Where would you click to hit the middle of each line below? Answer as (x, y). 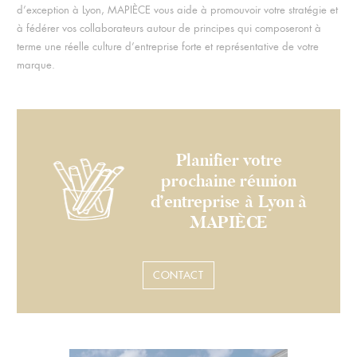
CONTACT (178, 276)
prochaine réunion (229, 180)
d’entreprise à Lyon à (229, 201)
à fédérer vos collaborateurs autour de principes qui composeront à (169, 28)
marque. (35, 65)
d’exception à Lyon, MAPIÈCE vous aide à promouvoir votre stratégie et (177, 10)
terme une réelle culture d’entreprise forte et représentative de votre (167, 46)
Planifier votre (229, 160)
